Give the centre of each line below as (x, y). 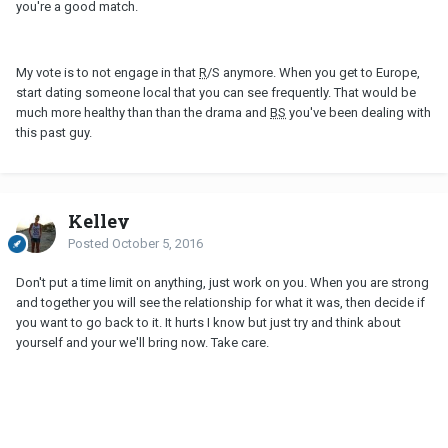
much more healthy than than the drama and (143, 112)
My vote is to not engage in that (107, 72)
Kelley (99, 220)
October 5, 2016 (157, 243)
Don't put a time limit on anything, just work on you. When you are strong (222, 282)
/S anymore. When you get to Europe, (313, 72)
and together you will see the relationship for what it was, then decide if (220, 302)
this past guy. (54, 132)
